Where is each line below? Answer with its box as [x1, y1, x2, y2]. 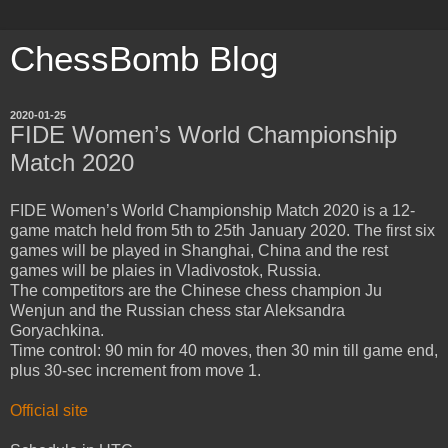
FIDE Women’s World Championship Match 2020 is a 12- [10, 201, 415, 219]
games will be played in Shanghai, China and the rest [10, 241, 388, 259]
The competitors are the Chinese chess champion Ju [10, 281, 382, 299]
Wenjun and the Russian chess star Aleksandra [10, 301, 345, 319]
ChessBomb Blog [10, 40, 278, 78]
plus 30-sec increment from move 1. [10, 361, 261, 379]
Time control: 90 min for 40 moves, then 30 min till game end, [10, 341, 438, 359]
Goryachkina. [10, 321, 104, 339]
